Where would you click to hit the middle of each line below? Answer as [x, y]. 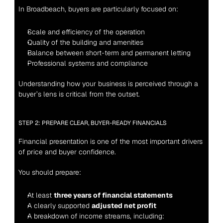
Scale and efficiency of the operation [86, 32]
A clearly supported [59, 206]
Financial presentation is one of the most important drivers [110, 141]
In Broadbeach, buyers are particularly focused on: [98, 9]
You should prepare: [50, 172]
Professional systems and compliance [87, 63]
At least [40, 195]
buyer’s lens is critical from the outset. [79, 94]
